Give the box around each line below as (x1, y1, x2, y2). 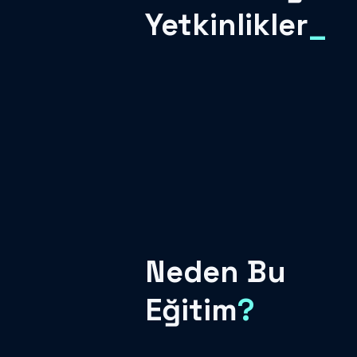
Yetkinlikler (145, 6, 308, 45)
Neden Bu (145, 253, 286, 292)
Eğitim (145, 291, 237, 330)
